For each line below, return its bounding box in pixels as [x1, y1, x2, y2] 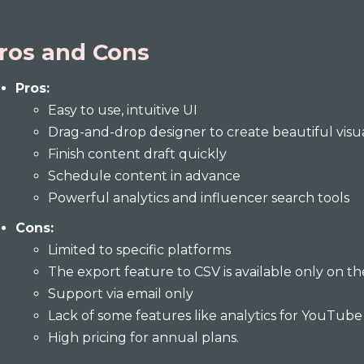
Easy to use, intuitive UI [48, 102, 198, 118]
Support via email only [48, 286, 197, 301]
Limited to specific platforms [48, 242, 232, 258]
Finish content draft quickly [48, 146, 231, 162]
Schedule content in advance [48, 168, 241, 184]
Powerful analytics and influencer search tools [48, 190, 350, 206]
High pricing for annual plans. [48, 330, 240, 345]
